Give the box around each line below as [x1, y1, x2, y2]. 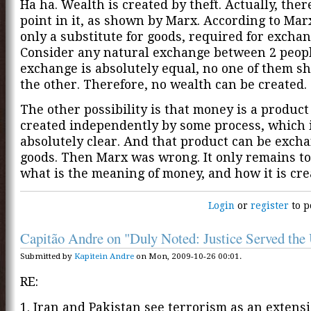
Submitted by [20, 251, 74, 261]
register [251, 200, 289, 212]
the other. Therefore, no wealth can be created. [20, 76, 307, 92]
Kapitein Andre [74, 251, 134, 261]
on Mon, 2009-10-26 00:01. [134, 251, 242, 261]
